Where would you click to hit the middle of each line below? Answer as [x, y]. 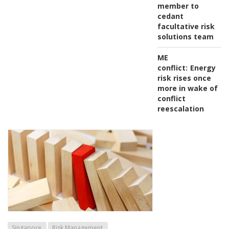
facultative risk [186, 26]
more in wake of [187, 88]
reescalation [180, 108]
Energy [203, 67]
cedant [170, 16]
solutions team [185, 36]
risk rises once [184, 78]
